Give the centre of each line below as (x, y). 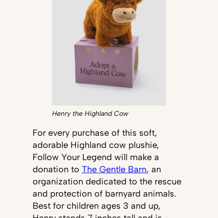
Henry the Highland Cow (90, 113)
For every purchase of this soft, (95, 133)
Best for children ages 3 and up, (96, 206)
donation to (57, 169)
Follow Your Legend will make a (96, 157)
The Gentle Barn (114, 169)
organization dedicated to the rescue (107, 181)
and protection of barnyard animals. (104, 193)
